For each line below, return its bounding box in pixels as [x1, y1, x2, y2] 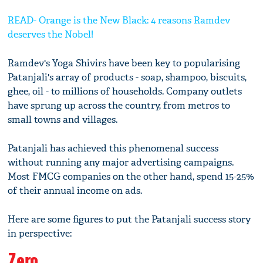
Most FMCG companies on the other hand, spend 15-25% [8, 170, 255, 183]
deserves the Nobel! [8, 28, 94, 41]
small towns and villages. [8, 113, 118, 126]
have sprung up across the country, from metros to [8, 99, 231, 112]
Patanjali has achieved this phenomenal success [8, 141, 219, 154]
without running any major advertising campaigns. [8, 156, 234, 168]
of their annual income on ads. [8, 184, 143, 197]
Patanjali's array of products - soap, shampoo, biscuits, [8, 70, 247, 83]
